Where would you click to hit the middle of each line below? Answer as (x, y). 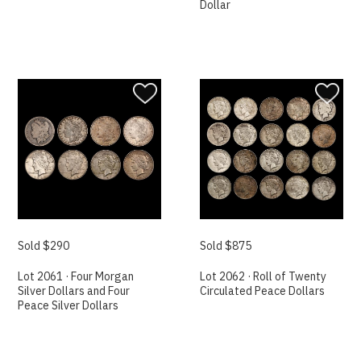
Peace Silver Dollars (68, 306)
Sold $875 (226, 246)
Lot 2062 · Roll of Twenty (263, 277)
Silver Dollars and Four (74, 291)
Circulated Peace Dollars (263, 291)
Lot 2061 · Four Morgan (76, 277)
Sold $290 (44, 246)
